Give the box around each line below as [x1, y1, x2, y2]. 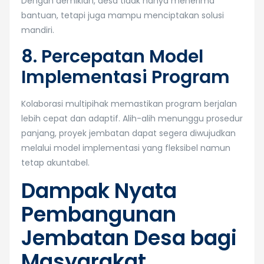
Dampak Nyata [21, 176, 177, 205]
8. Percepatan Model [21, 44, 203, 69]
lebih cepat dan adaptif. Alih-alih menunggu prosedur [21, 113, 243, 124]
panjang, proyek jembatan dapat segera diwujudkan [21, 127, 236, 139]
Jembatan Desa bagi [21, 223, 237, 252]
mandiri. [21, 24, 54, 36]
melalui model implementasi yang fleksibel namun [21, 142, 230, 154]
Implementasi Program [21, 65, 230, 90]
